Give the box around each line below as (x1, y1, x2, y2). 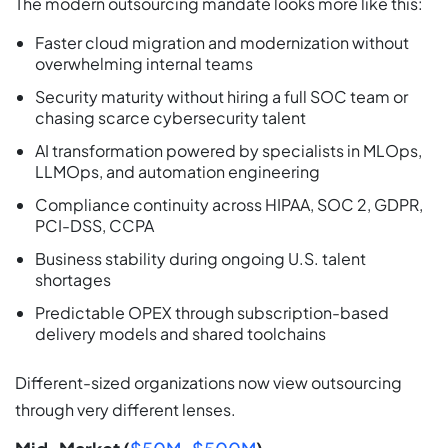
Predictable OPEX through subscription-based (35, 301, 389, 323)
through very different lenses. (15, 398, 236, 420)
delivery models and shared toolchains (35, 322, 326, 344)
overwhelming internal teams (35, 52, 253, 74)
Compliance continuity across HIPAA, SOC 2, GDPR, (35, 193, 423, 215)
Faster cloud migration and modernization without (35, 31, 409, 53)
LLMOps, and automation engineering (35, 160, 320, 182)
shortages (35, 268, 111, 290)
